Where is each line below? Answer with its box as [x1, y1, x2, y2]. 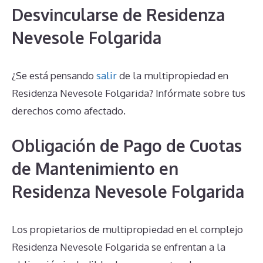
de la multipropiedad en [117, 69, 228, 82]
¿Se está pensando [12, 69, 96, 82]
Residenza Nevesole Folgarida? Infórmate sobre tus [12, 86, 245, 99]
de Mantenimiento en [12, 158, 178, 180]
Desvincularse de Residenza [12, 4, 225, 25]
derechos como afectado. [12, 104, 126, 117]
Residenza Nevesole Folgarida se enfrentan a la [12, 241, 225, 254]
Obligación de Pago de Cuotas [12, 135, 242, 157]
